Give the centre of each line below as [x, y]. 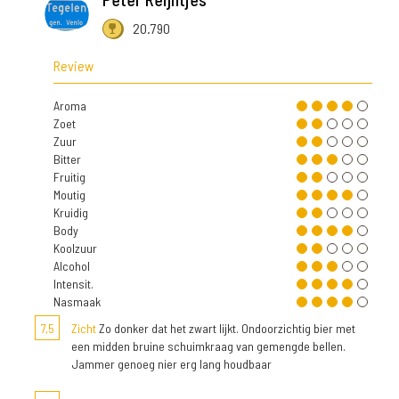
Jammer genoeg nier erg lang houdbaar [171, 364]
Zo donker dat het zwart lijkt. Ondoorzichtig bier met [226, 329]
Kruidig [71, 213]
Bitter [67, 159]
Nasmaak [77, 302]
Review [73, 66]
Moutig [69, 195]
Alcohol [72, 266]
